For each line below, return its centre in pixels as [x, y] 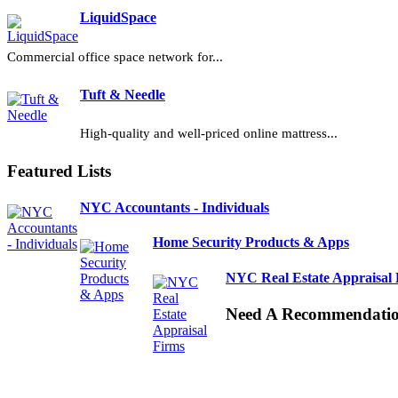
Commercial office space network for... [115, 56]
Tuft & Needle [123, 94]
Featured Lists [59, 171]
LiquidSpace [118, 18]
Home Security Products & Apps [251, 243]
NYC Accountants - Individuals [175, 208]
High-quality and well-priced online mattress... [209, 134]
